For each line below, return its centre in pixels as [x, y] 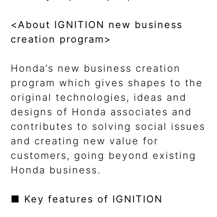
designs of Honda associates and [101, 112]
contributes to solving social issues [108, 127]
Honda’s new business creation [96, 69]
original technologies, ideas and [99, 98]
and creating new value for [85, 141]
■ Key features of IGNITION [87, 199]
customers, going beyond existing [104, 156]
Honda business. [56, 170]
